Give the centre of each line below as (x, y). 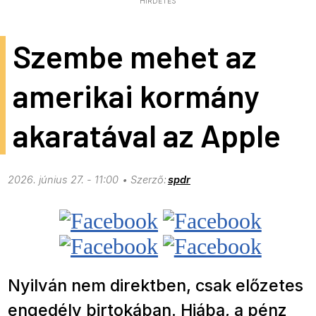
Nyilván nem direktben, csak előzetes (156, 286)
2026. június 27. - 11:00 (63, 180)
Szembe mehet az (134, 56)
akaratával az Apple (146, 135)
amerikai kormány (136, 96)
